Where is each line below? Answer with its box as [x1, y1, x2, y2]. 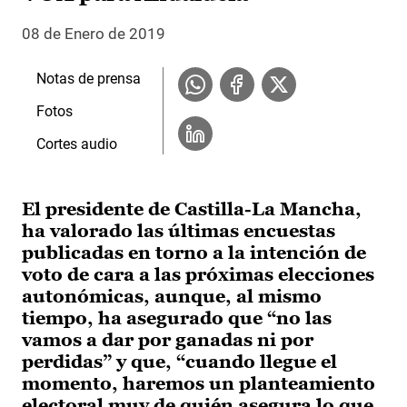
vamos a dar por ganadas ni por [22, 330, 313, 351]
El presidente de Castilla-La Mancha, [22, 199, 362, 220]
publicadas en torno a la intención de [22, 243, 366, 263]
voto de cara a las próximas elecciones [22, 264, 374, 285]
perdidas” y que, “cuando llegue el [22, 352, 337, 372]
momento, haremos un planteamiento [22, 373, 375, 394]
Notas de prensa [36, 70, 141, 88]
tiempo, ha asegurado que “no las [22, 308, 332, 329]
